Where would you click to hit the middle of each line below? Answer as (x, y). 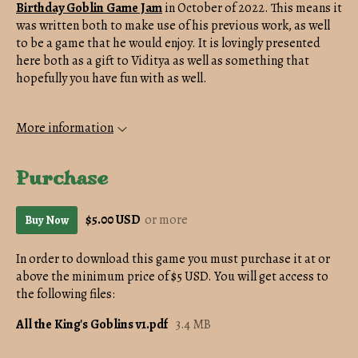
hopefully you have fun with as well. (111, 78)
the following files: (66, 294)
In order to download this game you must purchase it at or (173, 259)
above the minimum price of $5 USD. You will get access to (172, 276)
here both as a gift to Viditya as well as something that (163, 60)
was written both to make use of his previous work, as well (173, 25)
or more (166, 220)
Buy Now (47, 220)
